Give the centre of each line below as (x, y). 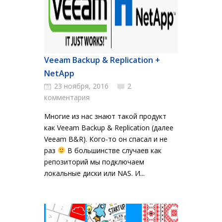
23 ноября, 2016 (81, 86)
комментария (67, 97)
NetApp (59, 73)
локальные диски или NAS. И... (94, 173)
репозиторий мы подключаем (94, 162)
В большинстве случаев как (113, 150)
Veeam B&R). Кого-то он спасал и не (106, 139)
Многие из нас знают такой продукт (105, 116)
